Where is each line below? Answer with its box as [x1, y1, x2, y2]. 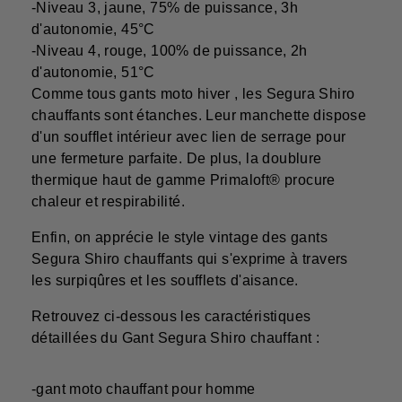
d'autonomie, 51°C [31, 65, 155, 81]
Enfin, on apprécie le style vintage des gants [31, 230, 328, 246]
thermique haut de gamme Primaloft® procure [31, 172, 336, 188]
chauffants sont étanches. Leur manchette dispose [31, 108, 367, 124]
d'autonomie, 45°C [31, 22, 155, 38]
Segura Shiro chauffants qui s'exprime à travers [31, 251, 348, 267]
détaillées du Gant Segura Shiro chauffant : [31, 330, 320, 346]
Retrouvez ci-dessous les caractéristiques [31, 309, 311, 325]
